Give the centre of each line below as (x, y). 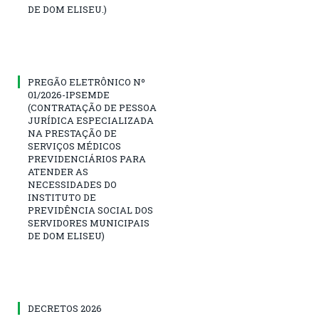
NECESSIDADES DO (72, 185)
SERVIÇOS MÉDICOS (74, 146)
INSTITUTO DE (62, 198)
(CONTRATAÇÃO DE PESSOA (92, 108)
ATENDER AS (58, 172)
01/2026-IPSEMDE (69, 95)
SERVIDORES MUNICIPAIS (89, 223)
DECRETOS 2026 (65, 309)
